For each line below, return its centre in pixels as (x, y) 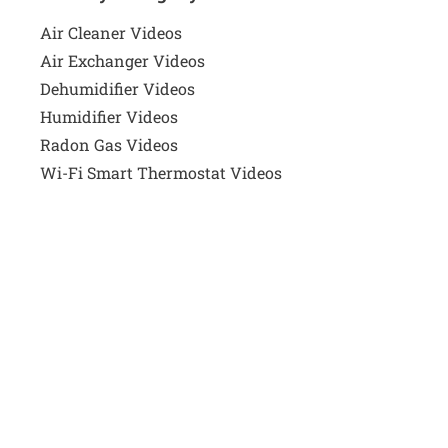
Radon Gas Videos (109, 145)
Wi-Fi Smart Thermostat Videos (161, 173)
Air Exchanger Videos (122, 61)
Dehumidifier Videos (117, 89)
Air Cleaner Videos (111, 33)
